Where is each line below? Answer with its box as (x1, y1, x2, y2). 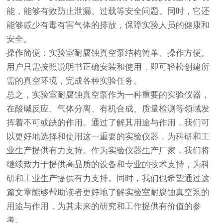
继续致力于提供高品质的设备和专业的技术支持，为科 (6, 160, 210, 170)
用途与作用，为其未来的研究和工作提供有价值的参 (6, 202, 202, 212)
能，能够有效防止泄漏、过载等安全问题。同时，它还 (6, 6, 210, 16)
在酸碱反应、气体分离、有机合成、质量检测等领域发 (6, 104, 210, 114)
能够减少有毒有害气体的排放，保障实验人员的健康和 (6, 20, 210, 30)
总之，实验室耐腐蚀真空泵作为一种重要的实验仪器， (6, 90, 210, 100)
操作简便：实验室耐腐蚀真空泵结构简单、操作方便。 (6, 48, 210, 58)
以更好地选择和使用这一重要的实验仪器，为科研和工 (6, 132, 210, 142)
